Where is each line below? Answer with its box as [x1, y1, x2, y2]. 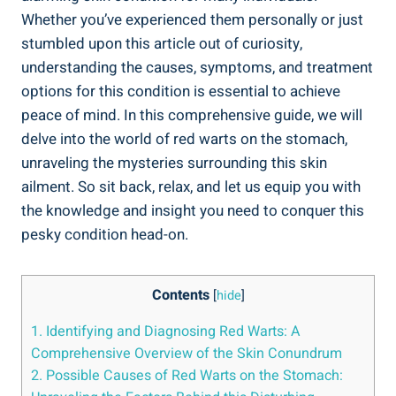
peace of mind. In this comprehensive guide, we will [21, 103, 362, 126]
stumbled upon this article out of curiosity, [21, 32, 302, 55]
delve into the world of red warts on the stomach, [21, 127, 347, 150]
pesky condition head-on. [21, 223, 188, 246]
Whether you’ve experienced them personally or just [21, 8, 363, 31]
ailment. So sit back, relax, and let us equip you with [21, 175, 361, 198]
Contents [151, 284, 209, 306]
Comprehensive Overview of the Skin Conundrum [31, 343, 342, 365]
